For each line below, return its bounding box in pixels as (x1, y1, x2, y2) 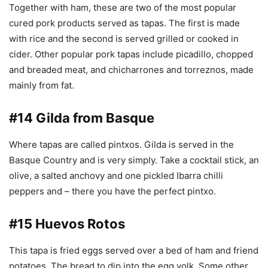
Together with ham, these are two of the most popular (9, 2, 236, 14)
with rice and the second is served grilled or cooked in (9, 33, 239, 45)
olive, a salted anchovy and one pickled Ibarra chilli (9, 170, 223, 182)
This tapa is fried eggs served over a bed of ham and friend (9, 245, 258, 257)
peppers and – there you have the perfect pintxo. (9, 185, 216, 197)
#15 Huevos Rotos (9, 216, 125, 232)
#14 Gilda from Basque (9, 110, 154, 126)
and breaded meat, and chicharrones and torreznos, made (9, 64, 254, 76)
